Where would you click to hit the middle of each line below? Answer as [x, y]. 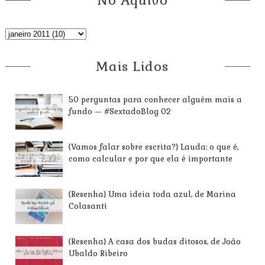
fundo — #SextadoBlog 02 [120, 112]
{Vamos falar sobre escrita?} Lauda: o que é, [154, 147]
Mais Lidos [132, 67]
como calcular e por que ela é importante [151, 159]
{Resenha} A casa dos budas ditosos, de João [155, 242]
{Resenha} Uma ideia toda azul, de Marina [153, 195]
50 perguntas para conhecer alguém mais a [156, 100]
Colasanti [88, 206]
